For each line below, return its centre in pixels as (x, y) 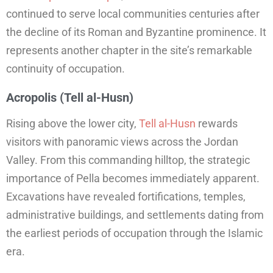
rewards (217, 124)
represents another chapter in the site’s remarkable (129, 51)
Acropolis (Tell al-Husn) (70, 98)
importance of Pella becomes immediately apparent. (133, 179)
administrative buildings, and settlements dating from (135, 215)
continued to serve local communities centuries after (133, 14)
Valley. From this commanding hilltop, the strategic (128, 160)
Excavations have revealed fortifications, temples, (126, 197)
